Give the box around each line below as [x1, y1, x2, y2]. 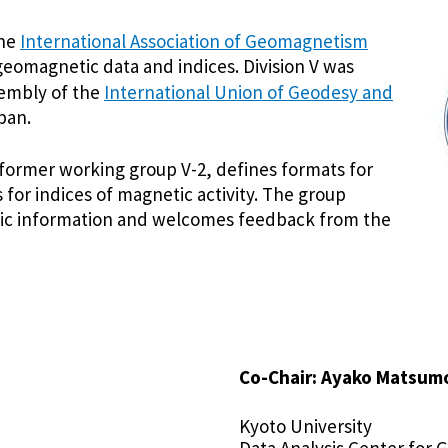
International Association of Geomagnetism [20, 28, 368, 53]
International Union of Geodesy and [104, 80, 393, 105]
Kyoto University [239, 413, 372, 438]
